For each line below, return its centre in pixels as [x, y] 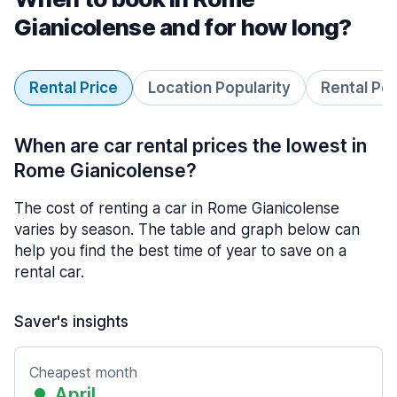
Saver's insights [71, 322]
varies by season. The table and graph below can [187, 230]
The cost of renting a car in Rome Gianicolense [177, 208]
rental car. [49, 272]
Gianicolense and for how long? [183, 27]
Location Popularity [219, 88]
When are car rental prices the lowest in [191, 146]
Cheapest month [83, 372]
